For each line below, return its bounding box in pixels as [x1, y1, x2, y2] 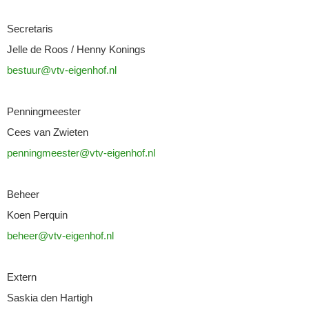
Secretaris [7, 23, 53, 34]
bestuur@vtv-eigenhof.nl [7, 64, 117, 76]
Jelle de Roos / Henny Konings [7, 43, 146, 55]
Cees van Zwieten [7, 126, 88, 138]
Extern [7, 271, 37, 283]
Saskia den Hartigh [7, 292, 92, 303]
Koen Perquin [7, 209, 68, 221]
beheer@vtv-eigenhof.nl [7, 230, 114, 241]
